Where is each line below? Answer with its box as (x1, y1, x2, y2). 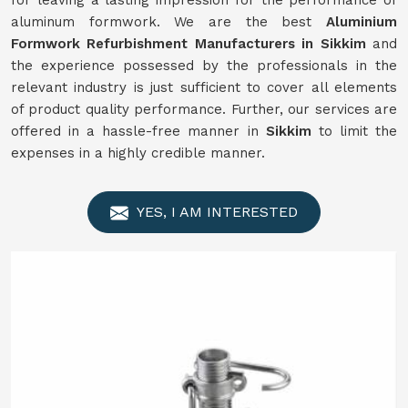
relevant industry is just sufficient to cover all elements (11, 79, 397, 96)
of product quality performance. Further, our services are (11, 101, 397, 117)
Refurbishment (87, 36, 195, 52)
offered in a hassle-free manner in (11, 123, 266, 139)
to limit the (311, 123, 398, 139)
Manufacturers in (194, 36, 321, 52)
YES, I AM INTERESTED (133, 203, 298, 220)
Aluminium (326, 14, 397, 30)
